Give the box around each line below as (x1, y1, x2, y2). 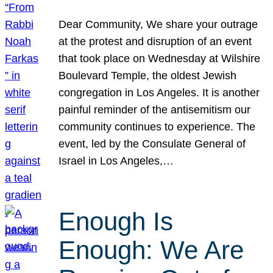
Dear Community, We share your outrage (58, 18, 258, 30)
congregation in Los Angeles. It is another (58, 86, 260, 99)
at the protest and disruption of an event (58, 35, 252, 48)
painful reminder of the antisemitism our (58, 103, 251, 116)
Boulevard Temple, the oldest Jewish (58, 69, 237, 82)
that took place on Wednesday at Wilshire (58, 52, 261, 65)
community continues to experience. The (58, 120, 256, 133)
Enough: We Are (58, 236, 244, 265)
